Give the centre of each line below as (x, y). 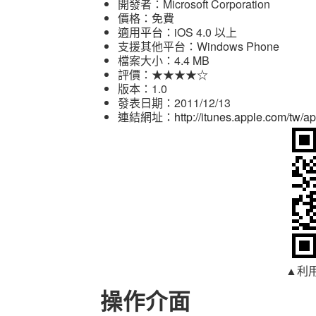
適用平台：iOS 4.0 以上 (177, 32)
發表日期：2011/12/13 (174, 103)
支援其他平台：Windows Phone (199, 46)
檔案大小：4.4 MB (164, 60)
